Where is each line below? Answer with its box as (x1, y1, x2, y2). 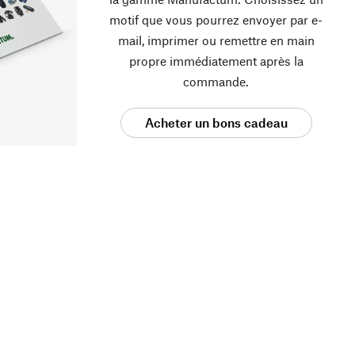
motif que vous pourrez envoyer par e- (109, 12, 323, 28)
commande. (183, 74, 249, 90)
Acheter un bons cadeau (144, 115, 288, 131)
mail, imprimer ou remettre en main (117, 32, 315, 48)
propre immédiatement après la (128, 53, 303, 69)
